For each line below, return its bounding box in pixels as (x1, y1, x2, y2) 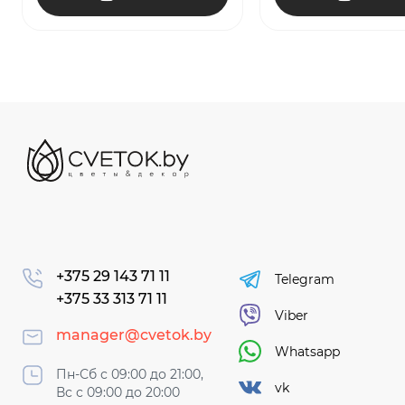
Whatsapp (275, 343, 340, 360)
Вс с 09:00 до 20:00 (56, 383, 180, 400)
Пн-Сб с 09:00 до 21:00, (56, 365, 203, 382)
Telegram (275, 270, 334, 287)
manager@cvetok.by (56, 326, 212, 344)
